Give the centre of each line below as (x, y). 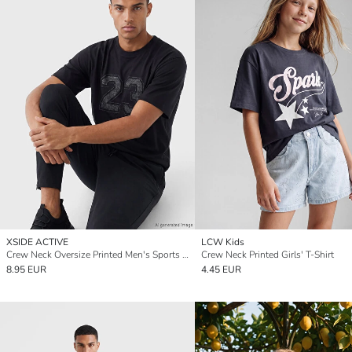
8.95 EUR (26, 269)
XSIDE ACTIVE (37, 242)
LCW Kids (223, 242)
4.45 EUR (221, 269)
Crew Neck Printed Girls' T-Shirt (268, 254)
